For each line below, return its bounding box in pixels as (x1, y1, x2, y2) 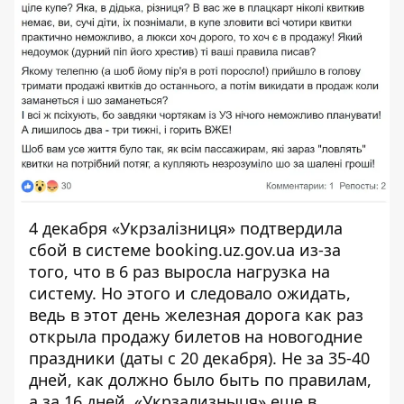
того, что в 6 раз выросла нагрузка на (29, 261, 330, 283)
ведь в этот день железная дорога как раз (29, 304, 363, 326)
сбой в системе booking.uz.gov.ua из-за (29, 239, 341, 262)
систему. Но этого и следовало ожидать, (29, 282, 351, 305)
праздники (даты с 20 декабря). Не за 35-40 (29, 347, 370, 370)
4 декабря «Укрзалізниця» (29, 217, 240, 240)
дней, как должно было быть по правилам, (29, 369, 372, 391)
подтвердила (240, 217, 343, 240)
